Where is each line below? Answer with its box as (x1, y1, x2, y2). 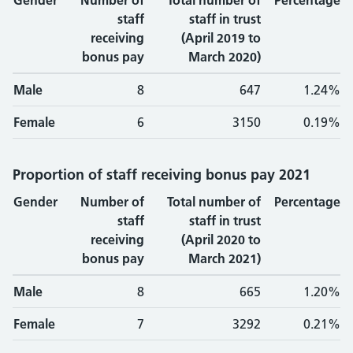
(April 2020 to (181, 232, 261, 247)
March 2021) (188, 251, 261, 266)
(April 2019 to (181, 30, 261, 46)
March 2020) (188, 49, 261, 65)
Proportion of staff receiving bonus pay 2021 (13, 165, 310, 184)
